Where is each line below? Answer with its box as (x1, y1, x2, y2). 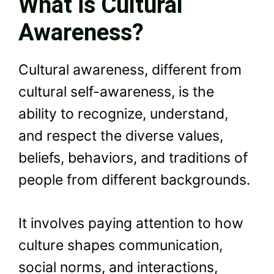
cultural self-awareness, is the (18, 83, 214, 101)
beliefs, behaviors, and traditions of (18, 149, 248, 167)
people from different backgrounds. (18, 171, 250, 189)
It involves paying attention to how (18, 214, 243, 232)
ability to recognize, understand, (18, 105, 228, 123)
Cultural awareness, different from (18, 61, 242, 79)
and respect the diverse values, (18, 127, 223, 145)
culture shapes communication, (18, 236, 223, 254)
